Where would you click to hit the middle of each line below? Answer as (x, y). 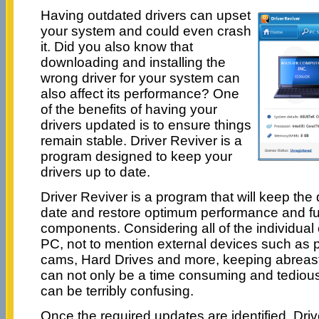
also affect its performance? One (140, 93)
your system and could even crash (146, 31)
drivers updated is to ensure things (146, 125)
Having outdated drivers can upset (145, 15)
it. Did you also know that (116, 46)
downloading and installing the (133, 62)
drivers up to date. (95, 172)
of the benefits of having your (129, 109)
